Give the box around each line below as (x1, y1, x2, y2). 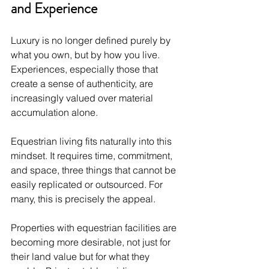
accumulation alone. (11, 106, 98, 119)
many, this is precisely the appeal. (11, 193, 156, 205)
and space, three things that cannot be (11, 164, 178, 177)
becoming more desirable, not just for (11, 236, 173, 249)
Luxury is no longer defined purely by (11, 34, 173, 47)
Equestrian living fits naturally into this (11, 135, 174, 148)
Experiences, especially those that (11, 63, 160, 76)
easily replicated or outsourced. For (11, 178, 165, 191)
